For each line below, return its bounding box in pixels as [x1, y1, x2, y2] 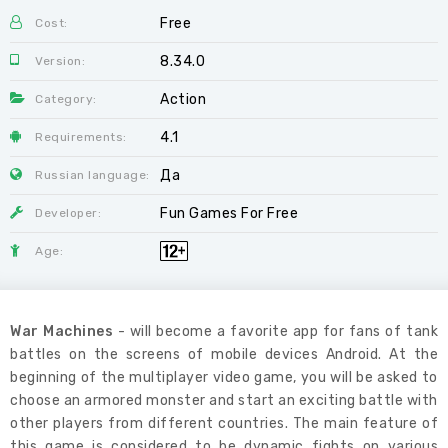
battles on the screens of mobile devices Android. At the [10, 346, 438, 363]
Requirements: [35, 130, 127, 144]
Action [160, 91, 206, 108]
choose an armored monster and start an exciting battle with [10, 392, 438, 409]
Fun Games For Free [160, 205, 298, 222]
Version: [35, 54, 85, 68]
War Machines [10, 323, 114, 340]
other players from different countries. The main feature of [10, 415, 438, 432]
